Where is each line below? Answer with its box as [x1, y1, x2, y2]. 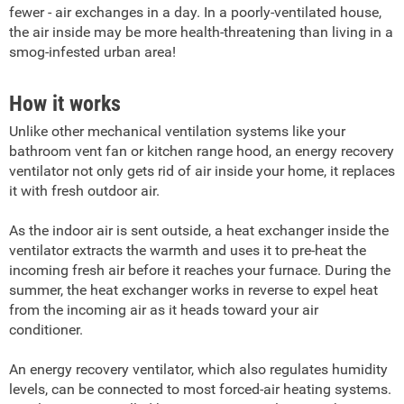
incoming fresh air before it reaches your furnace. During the [9, 262, 390, 279]
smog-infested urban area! [9, 43, 176, 60]
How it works [9, 91, 121, 116]
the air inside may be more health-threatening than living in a [9, 23, 393, 41]
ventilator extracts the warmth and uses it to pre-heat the [9, 242, 366, 259]
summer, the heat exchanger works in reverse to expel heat [9, 281, 378, 298]
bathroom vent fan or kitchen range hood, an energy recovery [9, 142, 394, 160]
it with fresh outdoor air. [9, 182, 160, 199]
